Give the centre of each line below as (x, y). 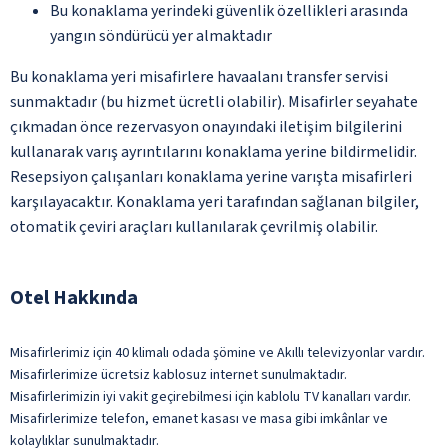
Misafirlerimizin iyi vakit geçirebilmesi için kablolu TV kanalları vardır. (210, 396)
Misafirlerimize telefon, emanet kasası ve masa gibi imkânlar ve (199, 418)
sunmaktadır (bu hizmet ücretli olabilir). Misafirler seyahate (214, 101)
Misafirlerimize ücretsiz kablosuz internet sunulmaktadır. (178, 374)
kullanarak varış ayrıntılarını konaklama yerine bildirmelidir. (213, 151)
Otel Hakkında (74, 297)
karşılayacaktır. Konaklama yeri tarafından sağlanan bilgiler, (214, 201)
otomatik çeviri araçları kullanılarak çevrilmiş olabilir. (194, 226)
